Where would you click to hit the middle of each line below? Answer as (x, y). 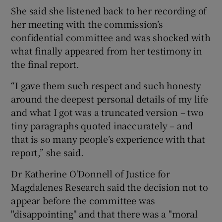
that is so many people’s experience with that (108, 139)
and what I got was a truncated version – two (107, 112)
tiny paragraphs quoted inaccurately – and (102, 125)
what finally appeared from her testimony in (107, 50)
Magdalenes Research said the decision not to (110, 187)
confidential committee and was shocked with (111, 37)
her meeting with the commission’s (87, 24)
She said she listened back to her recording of (109, 10)
